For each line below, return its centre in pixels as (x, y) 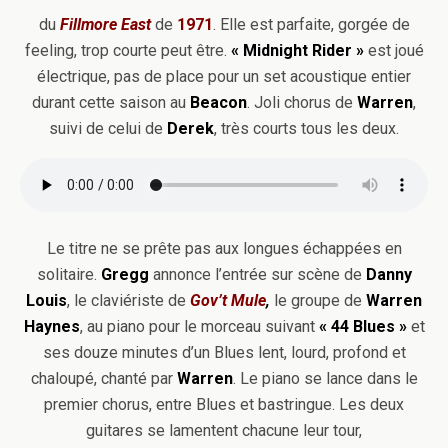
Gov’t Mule (226, 300)
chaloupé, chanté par (103, 378)
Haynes (51, 326)
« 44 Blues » (362, 326)
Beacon (218, 102)
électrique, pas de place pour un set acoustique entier (224, 76)
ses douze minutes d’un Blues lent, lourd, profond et (224, 352)
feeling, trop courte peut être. (127, 50)
